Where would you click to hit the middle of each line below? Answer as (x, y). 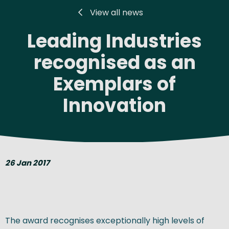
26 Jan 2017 (27, 163)
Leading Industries (114, 41)
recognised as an (114, 62)
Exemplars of (114, 84)
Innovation (114, 105)
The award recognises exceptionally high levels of (105, 220)
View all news (117, 12)
